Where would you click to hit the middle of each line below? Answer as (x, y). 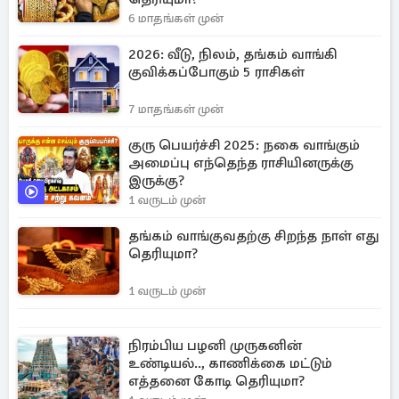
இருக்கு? (156, 181)
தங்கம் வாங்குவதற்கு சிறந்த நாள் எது (254, 236)
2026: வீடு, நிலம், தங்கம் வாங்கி (233, 54)
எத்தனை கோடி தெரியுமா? (216, 381)
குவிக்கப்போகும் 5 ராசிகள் (216, 72)
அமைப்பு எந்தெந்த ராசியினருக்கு (241, 163)
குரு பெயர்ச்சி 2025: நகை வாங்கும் (244, 145)
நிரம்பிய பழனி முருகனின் (215, 346)
